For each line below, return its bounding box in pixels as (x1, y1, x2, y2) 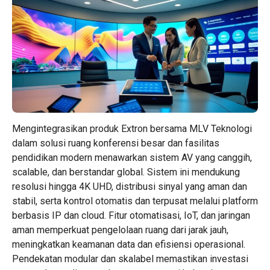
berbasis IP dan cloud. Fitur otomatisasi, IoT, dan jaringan (12, 210, 250, 222)
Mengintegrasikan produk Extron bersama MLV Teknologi (12, 123, 252, 135)
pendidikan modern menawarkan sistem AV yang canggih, (12, 152, 252, 164)
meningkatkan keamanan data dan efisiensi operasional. (12, 239, 245, 251)
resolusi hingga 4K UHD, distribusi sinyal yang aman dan (12, 181, 247, 193)
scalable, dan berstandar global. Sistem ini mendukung (12, 166, 240, 178)
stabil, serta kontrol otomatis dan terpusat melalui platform (12, 195, 258, 207)
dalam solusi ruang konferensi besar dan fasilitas (12, 137, 219, 149)
